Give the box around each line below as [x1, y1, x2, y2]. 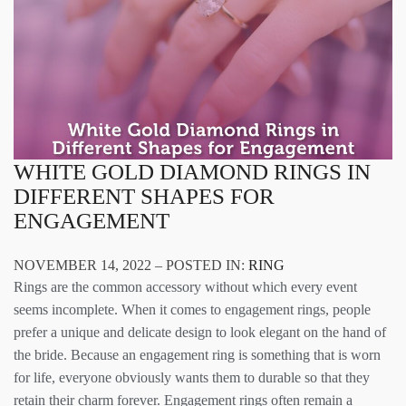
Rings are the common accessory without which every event [14, 279, 357, 295]
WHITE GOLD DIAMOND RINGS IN [14, 159, 371, 185]
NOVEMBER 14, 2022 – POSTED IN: [14, 257, 248, 274]
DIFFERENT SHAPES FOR [14, 184, 275, 209]
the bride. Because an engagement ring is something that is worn [14, 347, 381, 363]
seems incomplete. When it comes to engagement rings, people [14, 302, 371, 318]
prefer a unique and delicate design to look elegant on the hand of [14, 324, 386, 341]
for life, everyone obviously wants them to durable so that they [14, 370, 370, 386]
